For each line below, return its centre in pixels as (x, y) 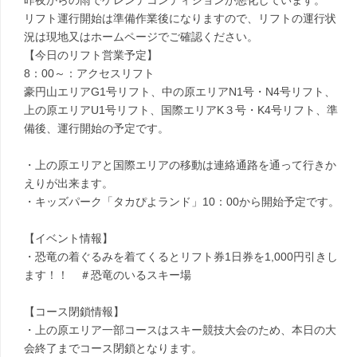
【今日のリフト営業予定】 (91, 55)
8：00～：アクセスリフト (89, 73)
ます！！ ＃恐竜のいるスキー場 (108, 275)
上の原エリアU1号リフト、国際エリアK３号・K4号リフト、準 (181, 110)
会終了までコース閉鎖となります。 (113, 348)
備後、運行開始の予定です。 (96, 128)
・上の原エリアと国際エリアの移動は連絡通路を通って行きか (180, 165)
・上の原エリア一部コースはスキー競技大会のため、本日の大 (180, 330)
